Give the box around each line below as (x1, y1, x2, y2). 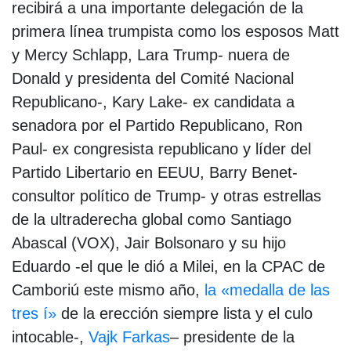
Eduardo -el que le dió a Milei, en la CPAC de (12, 257, 325, 275)
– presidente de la (170, 327, 295, 346)
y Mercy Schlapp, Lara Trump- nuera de (12, 45, 290, 63)
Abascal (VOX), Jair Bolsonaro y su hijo (12, 233, 286, 251)
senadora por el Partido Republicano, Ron (12, 116, 302, 134)
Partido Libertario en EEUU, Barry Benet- (12, 163, 298, 181)
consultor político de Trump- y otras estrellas (12, 186, 321, 204)
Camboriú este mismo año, (12, 280, 200, 299)
